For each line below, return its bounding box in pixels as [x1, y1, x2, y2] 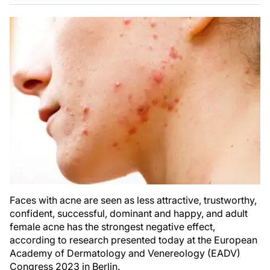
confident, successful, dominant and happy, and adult [10, 207, 248, 219]
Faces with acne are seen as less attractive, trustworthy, [10, 193, 257, 206]
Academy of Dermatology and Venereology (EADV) [10, 246, 240, 259]
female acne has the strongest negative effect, [10, 220, 215, 233]
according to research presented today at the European [10, 233, 257, 246]
